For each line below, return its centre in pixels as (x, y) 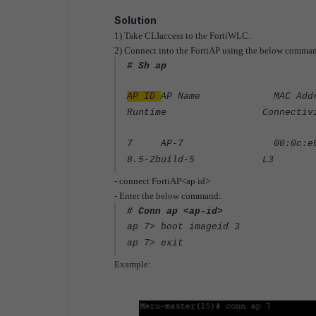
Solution (135, 20)
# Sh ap (147, 66)
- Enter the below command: (168, 196)
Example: (133, 264)
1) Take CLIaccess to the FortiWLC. (182, 36)
